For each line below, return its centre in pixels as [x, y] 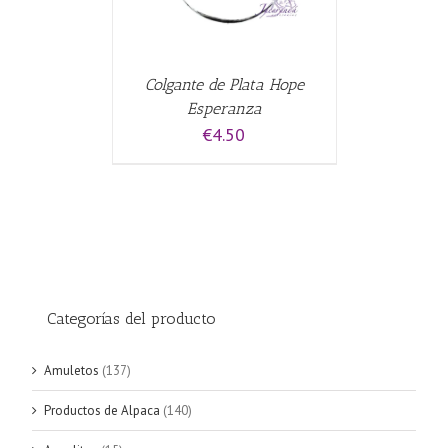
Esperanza [224, 108]
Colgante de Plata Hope [224, 84]
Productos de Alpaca [102, 411]
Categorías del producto [131, 318]
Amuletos [71, 371]
